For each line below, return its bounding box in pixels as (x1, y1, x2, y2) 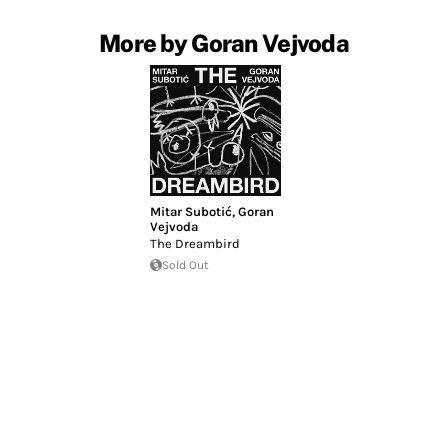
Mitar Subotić (150, 203, 233, 219)
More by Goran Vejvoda (99, 29, 349, 58)
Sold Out (162, 257, 210, 272)
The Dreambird (150, 235, 241, 251)
